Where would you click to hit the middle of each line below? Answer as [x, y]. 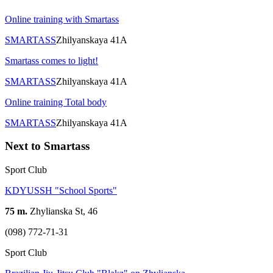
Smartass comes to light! [51, 60]
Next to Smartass [47, 146]
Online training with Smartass [62, 19]
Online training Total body [56, 102]
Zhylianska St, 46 [62, 211]
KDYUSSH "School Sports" [61, 191]
